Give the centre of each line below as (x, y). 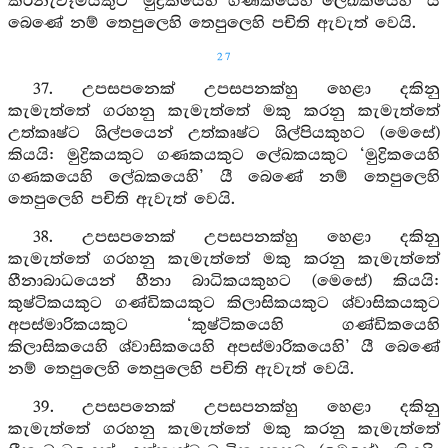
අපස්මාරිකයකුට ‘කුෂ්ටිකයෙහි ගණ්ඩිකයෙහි (224, 325)
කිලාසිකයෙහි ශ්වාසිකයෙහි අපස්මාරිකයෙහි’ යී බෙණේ (224, 347)
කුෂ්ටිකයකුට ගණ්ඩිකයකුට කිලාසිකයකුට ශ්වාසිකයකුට (224, 303)
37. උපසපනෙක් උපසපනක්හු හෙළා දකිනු (236, 89)
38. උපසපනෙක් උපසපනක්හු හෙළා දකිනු (236, 237)
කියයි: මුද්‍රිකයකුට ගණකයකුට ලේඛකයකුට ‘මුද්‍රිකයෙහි (224, 155)
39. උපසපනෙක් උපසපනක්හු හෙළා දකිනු (236, 407)
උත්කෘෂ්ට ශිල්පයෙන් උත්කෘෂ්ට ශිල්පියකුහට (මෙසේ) (224, 133)
